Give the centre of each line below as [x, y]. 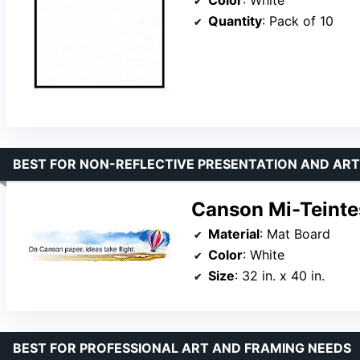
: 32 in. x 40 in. [280, 275]
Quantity [235, 21]
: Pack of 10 [298, 21]
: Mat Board [295, 233]
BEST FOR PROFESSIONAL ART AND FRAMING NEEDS [182, 348]
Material [234, 233]
